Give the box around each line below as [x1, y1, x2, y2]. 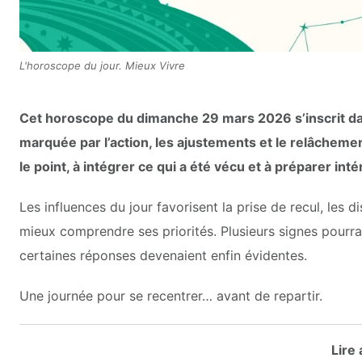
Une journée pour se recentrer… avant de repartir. [19, 287, 322, 304]
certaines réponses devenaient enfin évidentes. [19, 246, 307, 263]
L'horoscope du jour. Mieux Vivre [19, 58, 185, 72]
